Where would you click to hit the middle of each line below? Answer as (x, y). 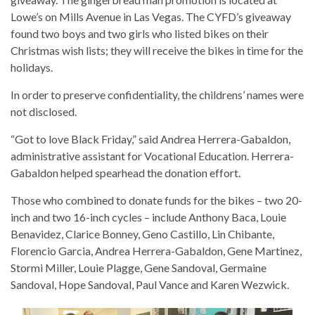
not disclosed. (44, 111)
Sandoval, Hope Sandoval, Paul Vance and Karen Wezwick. (150, 284)
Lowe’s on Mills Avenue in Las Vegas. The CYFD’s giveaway (151, 17)
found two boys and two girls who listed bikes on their (140, 33)
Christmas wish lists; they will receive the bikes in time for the (157, 50)
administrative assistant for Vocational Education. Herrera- (152, 156)
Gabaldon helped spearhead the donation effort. (126, 173)
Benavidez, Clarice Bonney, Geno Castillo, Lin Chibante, (142, 234)
